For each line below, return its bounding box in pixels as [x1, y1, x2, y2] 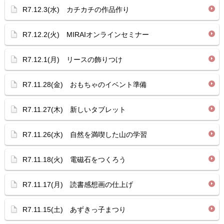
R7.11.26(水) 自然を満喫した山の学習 [22, 130, 147, 138]
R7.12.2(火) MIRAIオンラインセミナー [22, 30, 149, 38]
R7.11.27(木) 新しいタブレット [22, 105, 126, 113]
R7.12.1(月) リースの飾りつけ [22, 55, 122, 63]
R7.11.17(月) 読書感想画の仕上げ [22, 180, 133, 188]
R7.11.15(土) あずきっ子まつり [22, 205, 126, 213]
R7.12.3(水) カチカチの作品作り [22, 5, 129, 13]
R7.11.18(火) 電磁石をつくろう [22, 155, 126, 163]
